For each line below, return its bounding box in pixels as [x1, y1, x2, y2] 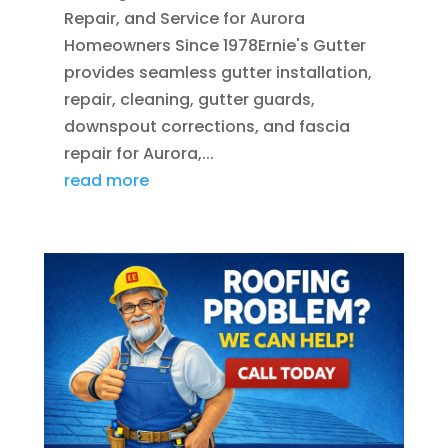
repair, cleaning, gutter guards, [63, 88, 315, 112]
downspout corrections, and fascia [63, 115, 350, 139]
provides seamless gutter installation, [63, 61, 372, 85]
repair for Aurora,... [63, 142, 214, 166]
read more [63, 169, 149, 193]
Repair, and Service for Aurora [63, 7, 305, 31]
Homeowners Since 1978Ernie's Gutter [63, 34, 366, 58]
